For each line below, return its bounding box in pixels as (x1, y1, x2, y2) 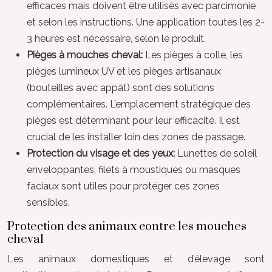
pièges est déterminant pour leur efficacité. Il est (27, 114, 240, 126)
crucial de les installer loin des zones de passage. (27, 131, 245, 143)
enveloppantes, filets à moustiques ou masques (27, 163, 240, 175)
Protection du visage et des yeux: (27, 147, 177, 159)
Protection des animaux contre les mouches (7, 219, 246, 234)
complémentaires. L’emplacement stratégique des (27, 98, 251, 110)
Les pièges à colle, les (145, 49, 243, 61)
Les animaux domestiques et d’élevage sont (7, 253, 265, 265)
